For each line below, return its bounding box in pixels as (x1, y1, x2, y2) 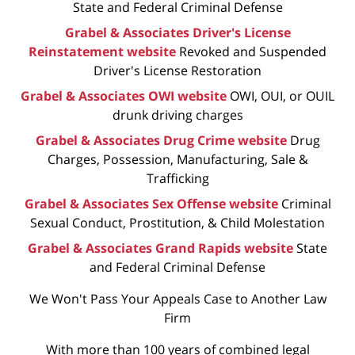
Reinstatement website (29, 42, 176, 60)
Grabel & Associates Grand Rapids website (28, 239, 293, 257)
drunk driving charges (112, 105, 243, 124)
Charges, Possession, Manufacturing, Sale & (47, 150, 308, 168)
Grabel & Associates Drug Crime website (35, 131, 287, 149)
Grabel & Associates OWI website (21, 86, 227, 105)
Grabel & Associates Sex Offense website (24, 194, 278, 212)
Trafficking (146, 169, 209, 187)
